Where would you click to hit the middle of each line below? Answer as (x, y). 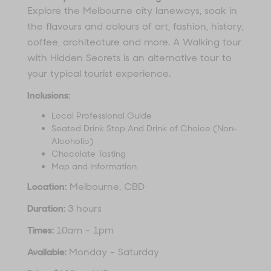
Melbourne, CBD (106, 186)
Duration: (47, 208)
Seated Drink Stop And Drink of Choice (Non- (145, 128)
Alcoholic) (73, 141)
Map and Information (94, 166)
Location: (47, 186)
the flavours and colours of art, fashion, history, (135, 26)
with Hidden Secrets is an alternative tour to (129, 57)
